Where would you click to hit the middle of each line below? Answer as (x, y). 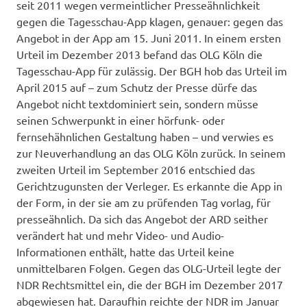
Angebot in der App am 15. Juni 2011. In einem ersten (149, 37)
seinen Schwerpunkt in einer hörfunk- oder (121, 120)
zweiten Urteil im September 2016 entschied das (136, 169)
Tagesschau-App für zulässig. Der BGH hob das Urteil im (152, 70)
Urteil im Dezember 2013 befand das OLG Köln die (139, 54)
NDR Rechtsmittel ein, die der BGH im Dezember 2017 (150, 284)
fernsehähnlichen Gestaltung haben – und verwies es (145, 136)
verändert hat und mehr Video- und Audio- (120, 235)
